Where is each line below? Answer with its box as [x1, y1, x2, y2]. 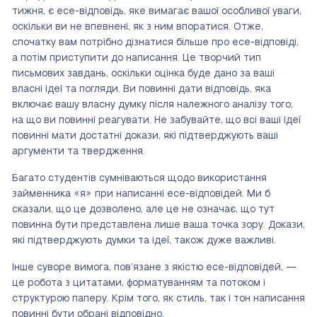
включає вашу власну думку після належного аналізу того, [12, 100, 293, 110]
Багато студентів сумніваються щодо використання [12, 173, 267, 183]
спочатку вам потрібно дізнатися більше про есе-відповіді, [12, 38, 299, 47]
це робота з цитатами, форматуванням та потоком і [12, 278, 265, 288]
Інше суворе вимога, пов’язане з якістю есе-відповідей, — [12, 263, 296, 272]
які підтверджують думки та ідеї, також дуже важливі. [12, 236, 276, 246]
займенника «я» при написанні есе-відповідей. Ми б [12, 189, 270, 199]
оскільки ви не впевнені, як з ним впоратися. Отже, [12, 22, 263, 32]
